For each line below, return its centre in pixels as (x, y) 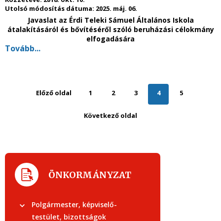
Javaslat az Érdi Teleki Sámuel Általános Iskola (110, 20)
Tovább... (23, 48)
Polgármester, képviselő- (74, 204)
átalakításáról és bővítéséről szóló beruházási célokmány (110, 29)
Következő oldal (110, 115)
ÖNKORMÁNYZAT (90, 175)
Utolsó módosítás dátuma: (50, 8)
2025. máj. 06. (116, 8)
